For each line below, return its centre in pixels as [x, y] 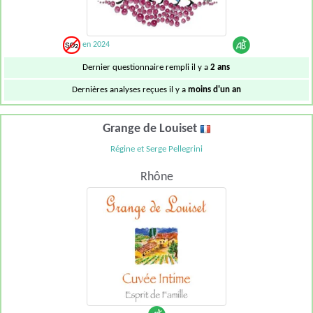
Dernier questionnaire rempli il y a [147, 67]
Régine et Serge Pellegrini [156, 150]
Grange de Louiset [151, 129]
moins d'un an [214, 89]
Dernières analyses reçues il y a [130, 89]
